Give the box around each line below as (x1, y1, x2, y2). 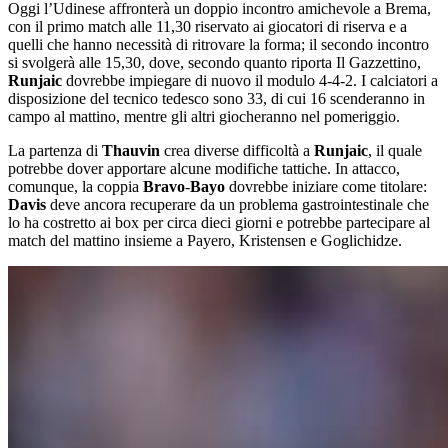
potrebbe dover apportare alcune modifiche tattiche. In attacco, (8, 159, 400, 177)
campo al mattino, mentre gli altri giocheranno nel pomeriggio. (8, 107, 400, 125)
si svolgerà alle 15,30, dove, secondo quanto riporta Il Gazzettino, (8, 53, 421, 71)
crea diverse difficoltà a (160, 141, 314, 159)
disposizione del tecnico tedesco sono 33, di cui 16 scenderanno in (8, 89, 425, 107)
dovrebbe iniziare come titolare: (225, 177, 427, 195)
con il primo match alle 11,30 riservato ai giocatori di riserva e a (8, 17, 407, 35)
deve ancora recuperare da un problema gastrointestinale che (46, 195, 429, 213)
